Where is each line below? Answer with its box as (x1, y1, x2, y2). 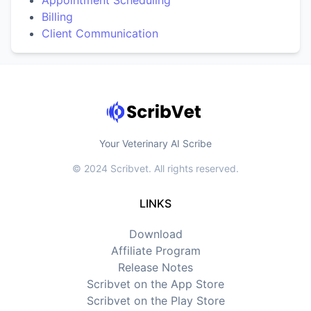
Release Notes (118, 260, 193, 274)
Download (128, 226, 183, 241)
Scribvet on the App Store (87, 276, 224, 291)
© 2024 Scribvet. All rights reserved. (72, 162, 239, 174)
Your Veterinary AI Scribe (99, 137, 212, 149)
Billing (42, 10, 73, 24)
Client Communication (42, 26, 158, 40)
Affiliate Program (110, 243, 201, 258)
